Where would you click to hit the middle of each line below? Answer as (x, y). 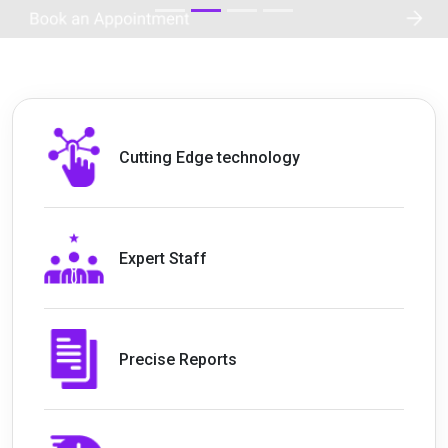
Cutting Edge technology (210, 157)
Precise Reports (178, 359)
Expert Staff (163, 258)
